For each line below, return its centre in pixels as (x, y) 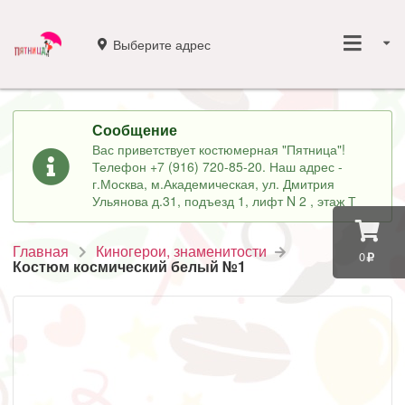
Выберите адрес (161, 44)
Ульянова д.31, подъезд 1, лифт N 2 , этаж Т (225, 201)
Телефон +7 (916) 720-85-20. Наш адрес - (218, 167)
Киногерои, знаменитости (182, 251)
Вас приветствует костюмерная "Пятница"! (219, 150)
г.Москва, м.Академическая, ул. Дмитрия (214, 184)
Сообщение (135, 129)
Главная (41, 251)
